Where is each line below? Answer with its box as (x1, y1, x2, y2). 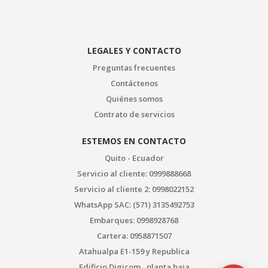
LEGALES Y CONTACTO (87, 44, 181, 56)
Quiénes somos (105, 93, 163, 104)
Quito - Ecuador (104, 152, 164, 163)
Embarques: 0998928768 (90, 214, 178, 226)
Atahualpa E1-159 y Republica (78, 245, 190, 257)
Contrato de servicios (93, 108, 175, 120)
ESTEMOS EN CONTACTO (82, 135, 186, 147)
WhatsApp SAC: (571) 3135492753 (74, 199, 194, 210)
